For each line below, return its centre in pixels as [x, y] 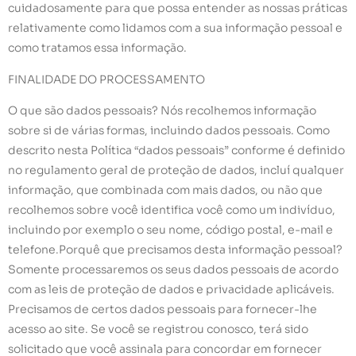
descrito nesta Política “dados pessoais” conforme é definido [176, 151]
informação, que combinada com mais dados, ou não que [165, 190]
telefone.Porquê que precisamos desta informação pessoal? [175, 250]
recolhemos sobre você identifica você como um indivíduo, [172, 210]
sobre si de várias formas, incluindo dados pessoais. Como [169, 131]
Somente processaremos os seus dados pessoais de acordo [173, 270]
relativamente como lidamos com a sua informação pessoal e [175, 28]
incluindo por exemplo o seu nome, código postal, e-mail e [170, 230]
